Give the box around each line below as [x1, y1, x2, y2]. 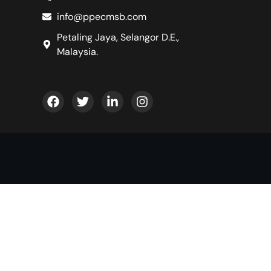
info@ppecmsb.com [56, 10, 146, 23]
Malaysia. [56, 45, 98, 58]
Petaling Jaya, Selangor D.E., [56, 30, 179, 44]
